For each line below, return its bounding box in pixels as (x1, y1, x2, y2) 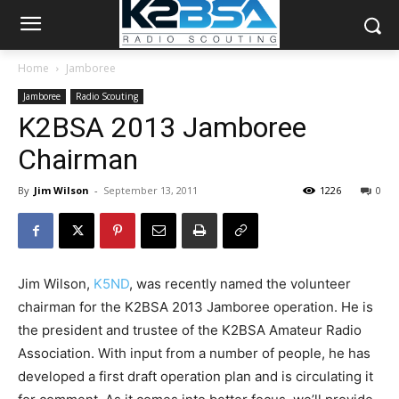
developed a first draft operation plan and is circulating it (18, 368, 373, 385)
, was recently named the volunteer (129, 275, 351, 292)
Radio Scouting (76, 90, 138, 102)
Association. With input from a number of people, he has (18, 345, 370, 362)
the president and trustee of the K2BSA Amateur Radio (18, 322, 362, 338)
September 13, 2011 (103, 183, 198, 197)
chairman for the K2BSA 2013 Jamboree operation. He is (18, 298, 373, 315)
